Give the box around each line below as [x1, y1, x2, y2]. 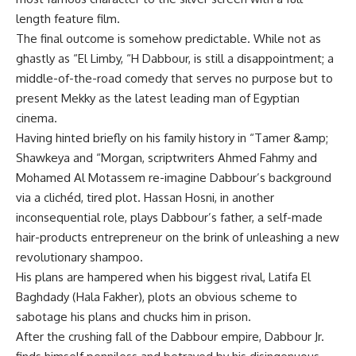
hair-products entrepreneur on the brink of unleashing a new [16, 230, 339, 245]
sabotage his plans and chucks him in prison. [16, 309, 251, 324]
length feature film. [16, 11, 120, 26]
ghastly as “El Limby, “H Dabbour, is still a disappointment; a [16, 51, 334, 66]
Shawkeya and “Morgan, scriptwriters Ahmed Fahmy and [16, 150, 317, 165]
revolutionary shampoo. [16, 250, 143, 265]
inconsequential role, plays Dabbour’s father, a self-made [16, 210, 323, 225]
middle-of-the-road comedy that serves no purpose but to [16, 71, 333, 86]
